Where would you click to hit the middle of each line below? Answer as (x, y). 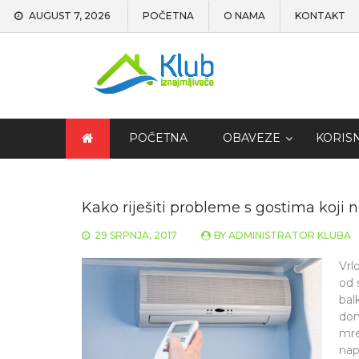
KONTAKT (320, 16)
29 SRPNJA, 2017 (136, 235)
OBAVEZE (252, 138)
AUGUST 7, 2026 (69, 16)
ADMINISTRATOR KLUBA (290, 235)
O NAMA (244, 16)
